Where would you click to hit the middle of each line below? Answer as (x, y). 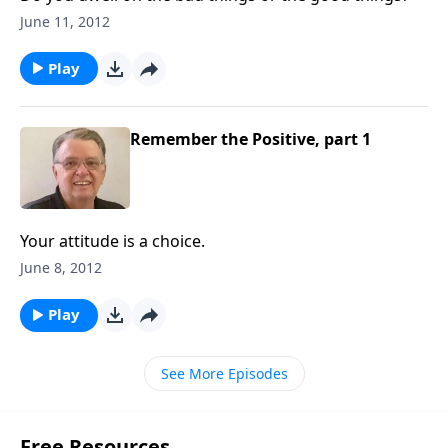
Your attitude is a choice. (112, 241)
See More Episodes (224, 373)
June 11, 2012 (65, 21)
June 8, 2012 (61, 267)
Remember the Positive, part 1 (250, 138)
